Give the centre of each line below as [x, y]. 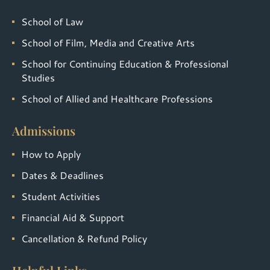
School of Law [52, 22]
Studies [38, 78]
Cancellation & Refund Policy [84, 239]
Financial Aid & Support [73, 218]
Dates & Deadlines [62, 175]
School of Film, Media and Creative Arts [108, 43]
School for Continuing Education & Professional [125, 64]
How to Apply [51, 154]
